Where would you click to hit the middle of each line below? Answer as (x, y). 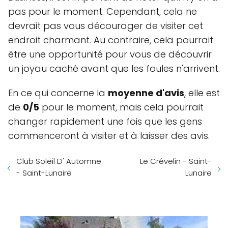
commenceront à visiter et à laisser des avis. (109, 136)
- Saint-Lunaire (44, 173)
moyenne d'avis (146, 93)
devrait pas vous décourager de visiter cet (106, 26)
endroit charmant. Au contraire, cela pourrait (111, 40)
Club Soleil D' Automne (59, 161)
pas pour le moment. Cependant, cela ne (103, 11)
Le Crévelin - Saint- (176, 161)
